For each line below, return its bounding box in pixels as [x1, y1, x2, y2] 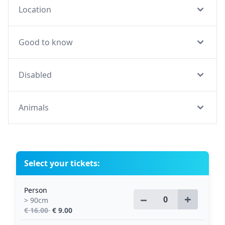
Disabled [19, 69, 52, 80]
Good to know [19, 37, 73, 48]
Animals [19, 102, 49, 113]
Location [19, 4, 51, 15]
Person [24, 185, 47, 195]
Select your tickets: [24, 158, 100, 169]
